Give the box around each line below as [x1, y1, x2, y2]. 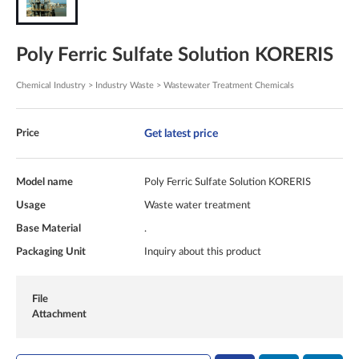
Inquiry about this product [144, 247, 261, 257]
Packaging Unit [16, 247, 86, 257]
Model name [16, 177, 73, 188]
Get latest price [144, 127, 218, 140]
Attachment [32, 309, 87, 320]
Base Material [16, 224, 81, 234]
